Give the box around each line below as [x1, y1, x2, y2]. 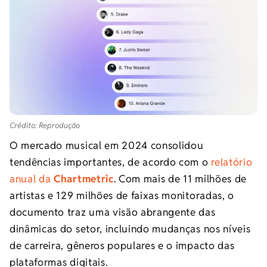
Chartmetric [54, 172, 114, 185]
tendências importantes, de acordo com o [10, 155, 212, 169]
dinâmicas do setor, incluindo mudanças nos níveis [10, 222, 251, 235]
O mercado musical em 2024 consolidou [10, 138, 204, 152]
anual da [10, 172, 54, 185]
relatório [211, 155, 253, 169]
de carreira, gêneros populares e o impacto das [10, 238, 235, 252]
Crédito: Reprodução [10, 120, 80, 131]
